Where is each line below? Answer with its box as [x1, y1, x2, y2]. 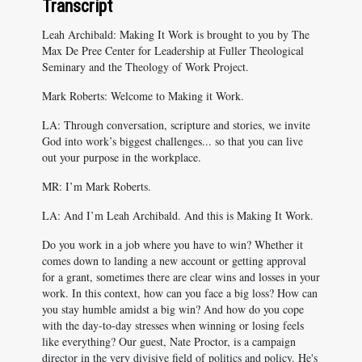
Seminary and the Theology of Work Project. [42, 59, 249, 74]
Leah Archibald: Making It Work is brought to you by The [42, 27, 309, 42]
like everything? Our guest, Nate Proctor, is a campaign [42, 334, 296, 349]
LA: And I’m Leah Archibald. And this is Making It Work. [42, 208, 314, 223]
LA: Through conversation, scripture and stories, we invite [42, 117, 310, 133]
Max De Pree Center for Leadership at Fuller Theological [42, 43, 304, 58]
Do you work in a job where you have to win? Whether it [42, 237, 303, 252]
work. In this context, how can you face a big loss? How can [42, 285, 318, 301]
